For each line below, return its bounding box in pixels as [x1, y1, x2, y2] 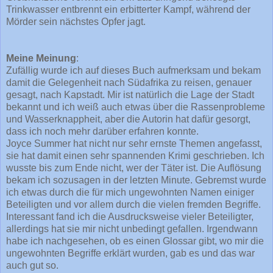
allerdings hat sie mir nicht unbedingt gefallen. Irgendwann [6, 223, 258, 234]
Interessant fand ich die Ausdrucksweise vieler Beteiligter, [6, 211, 253, 222]
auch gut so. [6, 260, 61, 271]
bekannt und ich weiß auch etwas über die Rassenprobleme [6, 101, 265, 112]
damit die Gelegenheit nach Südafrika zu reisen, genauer [6, 77, 252, 88]
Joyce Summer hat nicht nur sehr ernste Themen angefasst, [6, 138, 262, 149]
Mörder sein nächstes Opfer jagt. [6, 16, 146, 27]
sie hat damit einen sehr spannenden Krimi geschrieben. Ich [6, 150, 264, 161]
